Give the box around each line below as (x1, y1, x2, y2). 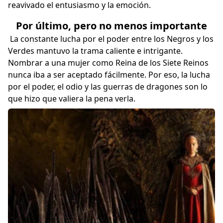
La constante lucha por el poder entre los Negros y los (8, 33, 214, 45)
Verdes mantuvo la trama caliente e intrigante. (8, 45, 183, 57)
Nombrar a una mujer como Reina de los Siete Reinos (8, 57, 209, 69)
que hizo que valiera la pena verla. (8, 93, 141, 105)
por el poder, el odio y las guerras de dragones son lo (8, 81, 208, 93)
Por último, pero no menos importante (16, 19, 207, 33)
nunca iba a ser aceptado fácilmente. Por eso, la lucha (8, 69, 210, 81)
